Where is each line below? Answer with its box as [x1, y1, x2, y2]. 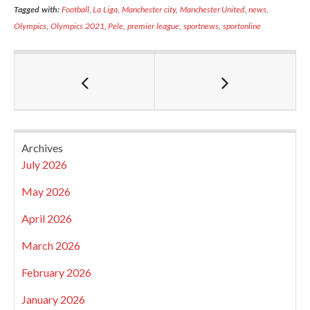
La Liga [93, 4, 118, 15]
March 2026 [21, 239, 80, 252]
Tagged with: [14, 4, 60, 15]
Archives [21, 141, 63, 154]
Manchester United [179, 4, 245, 15]
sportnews [183, 21, 219, 31]
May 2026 [21, 185, 71, 198]
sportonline [222, 21, 261, 31]
